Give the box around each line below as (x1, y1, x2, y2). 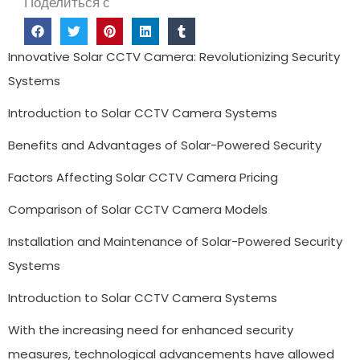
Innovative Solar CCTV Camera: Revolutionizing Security (8, 47, 340, 65)
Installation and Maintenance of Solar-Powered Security (8, 232, 342, 250)
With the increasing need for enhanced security (8, 321, 293, 338)
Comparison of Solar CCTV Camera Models (8, 200, 268, 218)
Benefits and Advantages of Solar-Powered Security (8, 136, 321, 153)
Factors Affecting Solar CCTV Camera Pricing (8, 168, 278, 186)
